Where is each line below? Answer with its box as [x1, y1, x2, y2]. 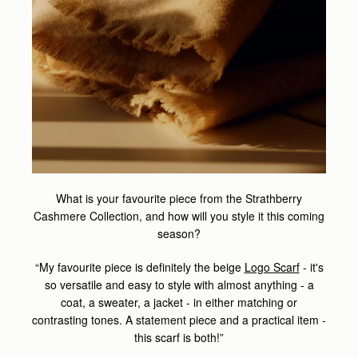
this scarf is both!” [134, 328, 224, 345]
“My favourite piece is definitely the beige [34, 258, 245, 275]
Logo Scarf [244, 258, 300, 275]
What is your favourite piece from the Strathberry [56, 189, 302, 206]
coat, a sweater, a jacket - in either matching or [61, 293, 297, 310]
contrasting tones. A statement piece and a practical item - [32, 311, 326, 328]
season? [157, 225, 201, 241]
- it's [299, 258, 324, 275]
